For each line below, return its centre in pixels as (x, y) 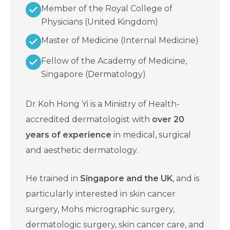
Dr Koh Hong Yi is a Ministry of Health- (103, 104)
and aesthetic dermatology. (82, 150)
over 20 (168, 120)
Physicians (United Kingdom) (100, 22)
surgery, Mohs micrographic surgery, (100, 209)
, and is (186, 179)
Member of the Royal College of (107, 9)
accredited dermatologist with (89, 120)
